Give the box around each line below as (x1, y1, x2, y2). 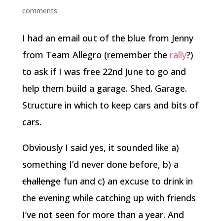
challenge (22, 175, 61, 187)
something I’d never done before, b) (22, 158, 174, 170)
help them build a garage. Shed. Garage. (22, 82, 187, 94)
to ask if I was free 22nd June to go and (22, 65, 186, 77)
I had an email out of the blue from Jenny (22, 32, 193, 44)
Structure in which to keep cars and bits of (22, 99, 199, 111)
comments (22, 5, 57, 15)
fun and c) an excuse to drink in (60, 175, 193, 187)
